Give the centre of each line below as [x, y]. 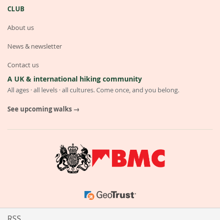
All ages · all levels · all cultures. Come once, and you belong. [93, 90]
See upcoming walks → [43, 109]
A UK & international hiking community [75, 79]
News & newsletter [35, 46]
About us [21, 28]
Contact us [23, 65]
